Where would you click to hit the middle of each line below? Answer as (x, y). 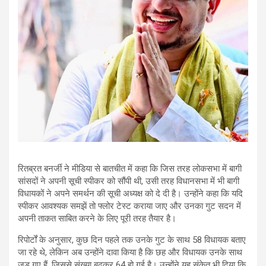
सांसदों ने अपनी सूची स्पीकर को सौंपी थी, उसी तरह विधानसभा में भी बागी (129, 181)
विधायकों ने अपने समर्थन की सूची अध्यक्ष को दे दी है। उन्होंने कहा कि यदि (130, 194)
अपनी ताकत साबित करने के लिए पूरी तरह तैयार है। (97, 219)
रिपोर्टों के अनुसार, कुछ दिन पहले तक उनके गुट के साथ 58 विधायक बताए (132, 240)
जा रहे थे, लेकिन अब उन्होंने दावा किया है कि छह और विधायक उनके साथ (130, 253)
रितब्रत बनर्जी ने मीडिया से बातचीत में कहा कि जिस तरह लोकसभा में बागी (130, 169)
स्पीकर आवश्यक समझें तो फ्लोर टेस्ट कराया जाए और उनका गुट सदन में (129, 206)
